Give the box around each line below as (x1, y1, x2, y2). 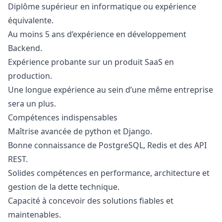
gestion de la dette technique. (8, 181, 119, 192)
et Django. (111, 126, 152, 137)
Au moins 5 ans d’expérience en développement (8, 29, 186, 40)
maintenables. (8, 209, 61, 220)
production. (8, 70, 52, 81)
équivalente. (8, 15, 54, 26)
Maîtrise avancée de (8, 126, 85, 137)
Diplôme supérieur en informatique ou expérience (8, 1, 196, 12)
